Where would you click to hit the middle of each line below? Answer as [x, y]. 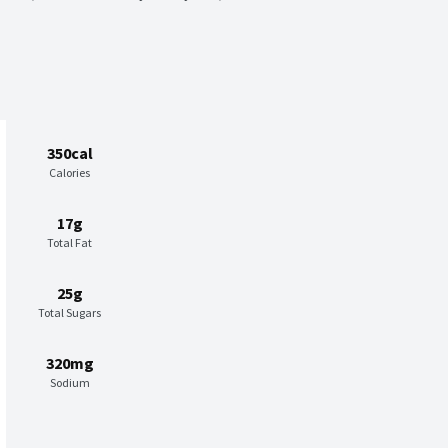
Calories [69, 172]
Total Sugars [69, 312]
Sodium [69, 382]
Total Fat [69, 242]
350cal [69, 152]
